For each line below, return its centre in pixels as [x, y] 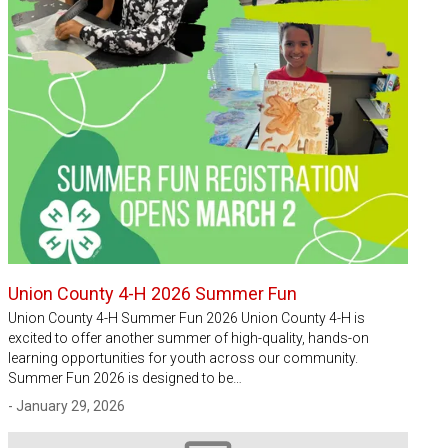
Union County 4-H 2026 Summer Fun [152, 293]
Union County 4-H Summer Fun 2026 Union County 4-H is [186, 317]
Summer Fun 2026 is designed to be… [125, 377]
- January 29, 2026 [66, 405]
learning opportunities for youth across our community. [183, 357]
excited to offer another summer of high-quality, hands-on [188, 337]
